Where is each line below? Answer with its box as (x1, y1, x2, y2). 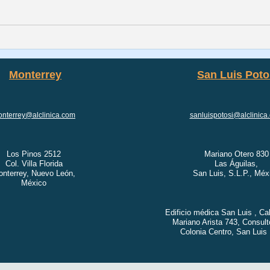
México (21, 178, 46, 187)
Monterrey (9, 69, 61, 81)
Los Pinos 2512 (7, 149, 61, 159)
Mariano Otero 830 (204, 149, 269, 159)
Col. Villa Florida (5, 159, 63, 168)
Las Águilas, (215, 159, 258, 168)
